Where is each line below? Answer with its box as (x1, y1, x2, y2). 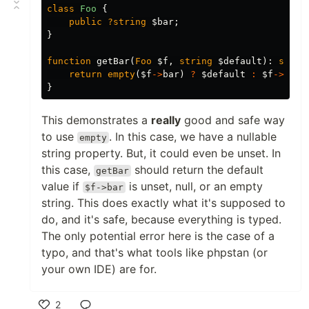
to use (41, 130, 77, 143)
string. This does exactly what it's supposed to (41, 196, 286, 210)
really (151, 113, 181, 127)
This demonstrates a (41, 113, 151, 127)
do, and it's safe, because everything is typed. (41, 212, 281, 226)
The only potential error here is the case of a (41, 229, 275, 243)
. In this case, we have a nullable (109, 130, 277, 143)
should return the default (131, 163, 264, 177)
